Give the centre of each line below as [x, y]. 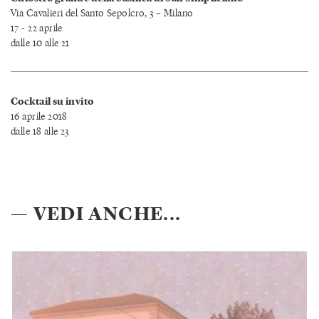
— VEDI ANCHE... [96, 213]
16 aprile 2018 [39, 116]
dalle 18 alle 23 [40, 131]
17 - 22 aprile [37, 28]
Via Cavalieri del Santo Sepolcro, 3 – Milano [102, 13]
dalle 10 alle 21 [40, 43]
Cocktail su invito [52, 101]
